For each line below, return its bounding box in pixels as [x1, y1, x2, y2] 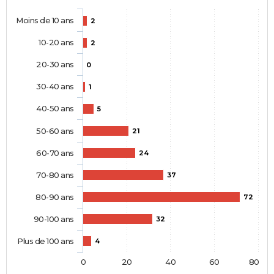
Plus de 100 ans [17, 236, 74, 246]
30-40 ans [36, 81, 74, 92]
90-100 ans [33, 214, 74, 224]
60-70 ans [36, 148, 74, 158]
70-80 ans [36, 170, 74, 180]
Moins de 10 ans [16, 15, 74, 26]
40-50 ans [36, 103, 74, 114]
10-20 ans [38, 37, 74, 48]
